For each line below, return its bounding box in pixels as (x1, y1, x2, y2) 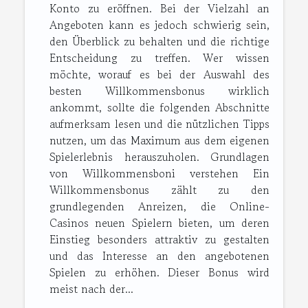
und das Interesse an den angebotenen (49, 247, 269, 265)
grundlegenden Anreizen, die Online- (49, 198, 269, 215)
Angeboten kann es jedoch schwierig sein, (49, 16, 269, 34)
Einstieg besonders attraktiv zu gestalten (49, 231, 269, 248)
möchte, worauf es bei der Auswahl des (49, 66, 269, 83)
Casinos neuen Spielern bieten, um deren (49, 214, 269, 232)
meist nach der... (49, 280, 133, 298)
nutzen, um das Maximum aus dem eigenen (49, 132, 269, 149)
